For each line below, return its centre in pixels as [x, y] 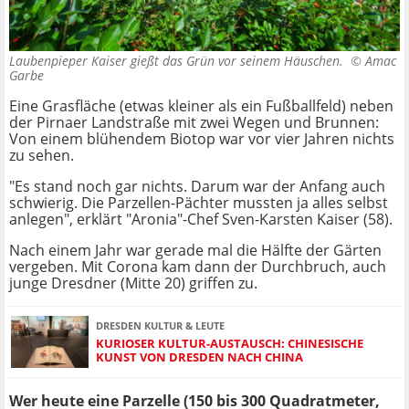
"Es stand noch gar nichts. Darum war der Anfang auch [197, 187]
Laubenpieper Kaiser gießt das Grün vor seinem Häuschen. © [187, 61]
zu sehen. [42, 156]
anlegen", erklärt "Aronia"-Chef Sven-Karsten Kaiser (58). [201, 220]
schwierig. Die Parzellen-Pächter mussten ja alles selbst [199, 203]
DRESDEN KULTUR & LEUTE [160, 325]
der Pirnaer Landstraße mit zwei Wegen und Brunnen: [194, 123]
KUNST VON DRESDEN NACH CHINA [199, 357]
